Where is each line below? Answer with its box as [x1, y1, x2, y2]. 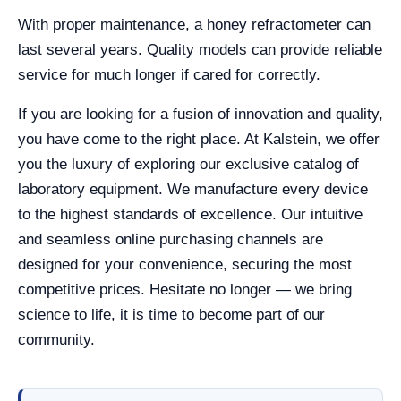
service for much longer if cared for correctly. [18, 66, 320, 84]
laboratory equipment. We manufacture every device [18, 181, 368, 199]
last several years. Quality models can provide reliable [18, 41, 382, 59]
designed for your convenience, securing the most [18, 256, 352, 274]
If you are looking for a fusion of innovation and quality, [18, 106, 383, 124]
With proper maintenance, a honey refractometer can [18, 16, 371, 34]
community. [18, 331, 95, 349]
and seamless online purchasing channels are [18, 231, 323, 249]
